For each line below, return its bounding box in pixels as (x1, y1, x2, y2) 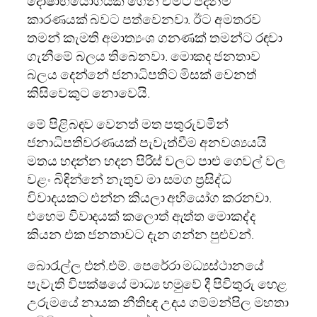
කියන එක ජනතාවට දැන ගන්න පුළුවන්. (27, 224, 254, 243)
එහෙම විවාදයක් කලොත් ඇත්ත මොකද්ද (27, 206, 255, 225)
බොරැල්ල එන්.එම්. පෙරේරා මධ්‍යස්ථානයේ (27, 255, 264, 275)
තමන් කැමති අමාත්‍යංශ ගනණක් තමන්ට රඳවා (27, 28, 283, 47)
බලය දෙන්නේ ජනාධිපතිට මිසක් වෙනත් (27, 64, 257, 83)
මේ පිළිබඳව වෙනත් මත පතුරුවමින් (27, 114, 229, 133)
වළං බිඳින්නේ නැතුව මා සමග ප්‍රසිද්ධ (27, 169, 231, 188)
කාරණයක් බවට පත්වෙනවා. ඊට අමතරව (27, 9, 261, 28)
